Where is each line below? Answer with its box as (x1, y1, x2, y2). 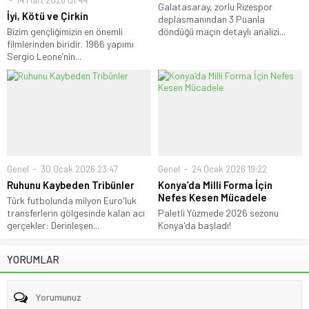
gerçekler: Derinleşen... (7, 219, 99, 231)
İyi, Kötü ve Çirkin (7, 9, 88, 22)
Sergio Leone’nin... (7, 50, 81, 62)
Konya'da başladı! (158, 219, 231, 231)
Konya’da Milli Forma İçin (158, 178, 272, 191)
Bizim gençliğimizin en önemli (7, 25, 123, 37)
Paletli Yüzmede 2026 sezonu (158, 206, 279, 219)
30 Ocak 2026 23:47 (39, 163, 118, 175)
